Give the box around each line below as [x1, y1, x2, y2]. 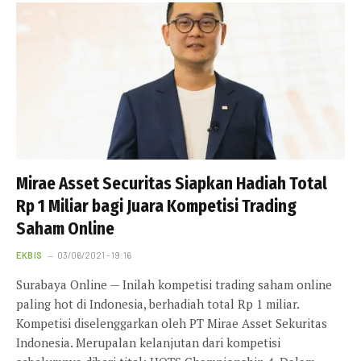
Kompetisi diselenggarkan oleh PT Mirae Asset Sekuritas [16, 315, 327, 332]
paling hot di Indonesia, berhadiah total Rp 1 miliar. [16, 296, 299, 313]
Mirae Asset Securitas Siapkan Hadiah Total [16, 173, 327, 195]
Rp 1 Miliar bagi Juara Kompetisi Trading [16, 196, 297, 218]
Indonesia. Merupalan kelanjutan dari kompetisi [16, 334, 280, 351]
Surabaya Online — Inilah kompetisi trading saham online [16, 276, 332, 293]
